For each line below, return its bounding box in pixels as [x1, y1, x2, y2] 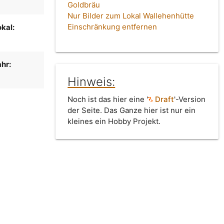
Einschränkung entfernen [67, 22, 157, 32]
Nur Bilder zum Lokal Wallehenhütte [67, 11, 194, 21]
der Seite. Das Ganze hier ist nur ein [67, 105, 196, 115]
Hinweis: [67, 74, 115, 89]
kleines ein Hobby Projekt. [67, 116, 161, 126]
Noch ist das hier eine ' [67, 94, 148, 104]
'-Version [174, 94, 206, 104]
